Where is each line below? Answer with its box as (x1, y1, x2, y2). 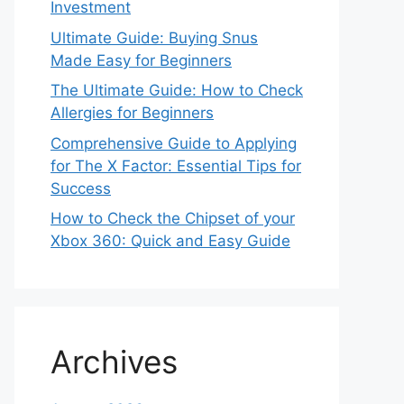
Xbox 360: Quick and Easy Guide (50, 232, 290, 250)
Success (50, 179, 111, 197)
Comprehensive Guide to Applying (50, 133, 297, 152)
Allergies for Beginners (50, 104, 214, 122)
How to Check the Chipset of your (50, 209, 295, 227)
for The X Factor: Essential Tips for (50, 156, 301, 175)
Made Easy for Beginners (50, 50, 232, 69)
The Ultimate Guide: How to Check (50, 81, 303, 99)
